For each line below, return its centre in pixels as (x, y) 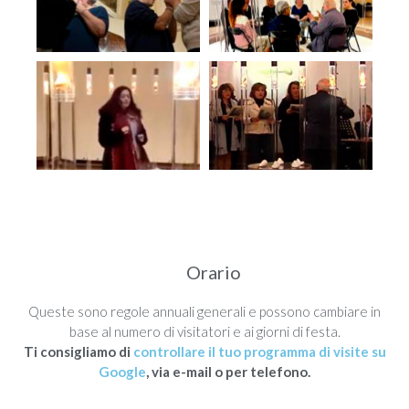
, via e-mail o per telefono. (228, 371)
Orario (214, 272)
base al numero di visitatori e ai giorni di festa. (204, 331)
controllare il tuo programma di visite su (259, 351)
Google (122, 371)
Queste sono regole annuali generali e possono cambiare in (204, 311)
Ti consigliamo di (78, 351)
